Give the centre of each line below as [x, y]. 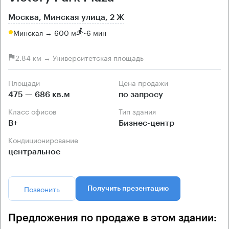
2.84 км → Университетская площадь [79, 57]
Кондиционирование [45, 140]
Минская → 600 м [45, 32]
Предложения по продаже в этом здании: [112, 219]
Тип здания [139, 111]
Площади [27, 83]
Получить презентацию [128, 189]
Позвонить [42, 189]
